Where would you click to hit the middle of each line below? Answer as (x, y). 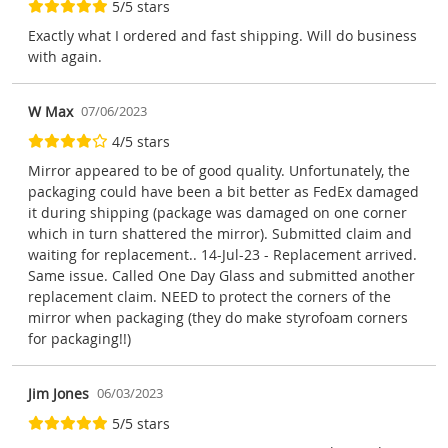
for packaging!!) (79, 338)
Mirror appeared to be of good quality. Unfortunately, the (219, 170)
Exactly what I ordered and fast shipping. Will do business (222, 35)
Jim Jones (58, 393)
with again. (65, 56)
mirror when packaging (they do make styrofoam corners (218, 317)
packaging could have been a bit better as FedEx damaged (223, 191)
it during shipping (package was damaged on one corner (217, 212)
